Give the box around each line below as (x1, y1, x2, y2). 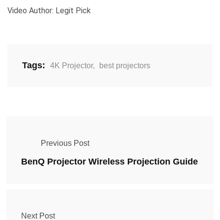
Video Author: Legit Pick (7, 5, 91, 15)
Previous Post (41, 138, 89, 147)
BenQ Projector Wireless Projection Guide (21, 157, 198, 167)
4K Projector (50, 61, 93, 70)
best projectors (99, 61, 150, 70)
